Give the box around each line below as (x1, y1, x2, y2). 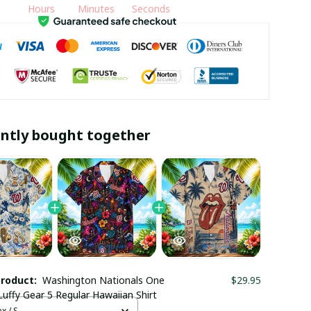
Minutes (77, 1, 115, 15)
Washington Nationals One (42, 274, 165, 287)
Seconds (131, 1, 170, 15)
